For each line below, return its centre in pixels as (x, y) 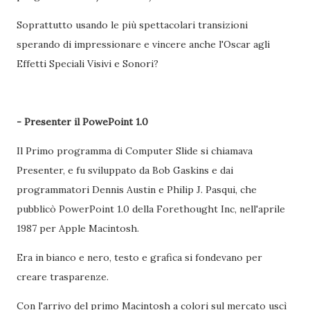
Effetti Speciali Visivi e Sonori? (88, 64)
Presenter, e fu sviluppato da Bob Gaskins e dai (125, 170)
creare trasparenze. (64, 277)
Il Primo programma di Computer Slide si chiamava (135, 151)
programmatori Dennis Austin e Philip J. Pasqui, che (137, 190)
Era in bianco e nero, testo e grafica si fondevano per (139, 257)
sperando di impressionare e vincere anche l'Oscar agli (143, 44)
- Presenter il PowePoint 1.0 (82, 122)
